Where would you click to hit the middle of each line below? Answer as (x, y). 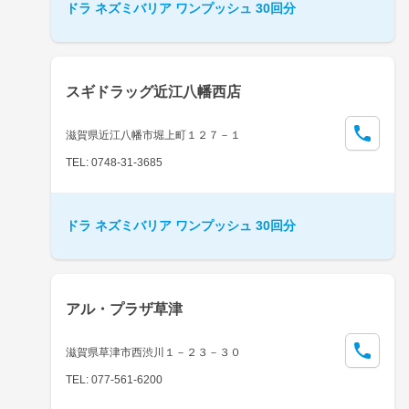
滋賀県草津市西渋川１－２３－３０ (153, 352)
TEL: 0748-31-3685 (114, 162)
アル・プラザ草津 (124, 309)
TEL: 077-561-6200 (114, 379)
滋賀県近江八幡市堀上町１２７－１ (153, 135)
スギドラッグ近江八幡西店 (153, 91)
